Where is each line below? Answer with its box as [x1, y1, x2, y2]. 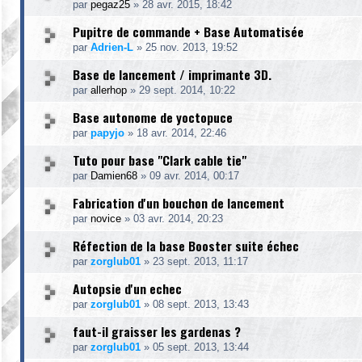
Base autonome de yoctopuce [73, 107, 233, 127]
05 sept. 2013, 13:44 [153, 341, 249, 353]
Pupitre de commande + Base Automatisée [73, 22, 304, 41]
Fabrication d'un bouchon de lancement [73, 193, 284, 213]
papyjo [90, 127, 124, 139]
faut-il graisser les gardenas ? [73, 322, 241, 341]
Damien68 [90, 170, 137, 182]
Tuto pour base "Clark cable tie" [73, 150, 246, 170]
